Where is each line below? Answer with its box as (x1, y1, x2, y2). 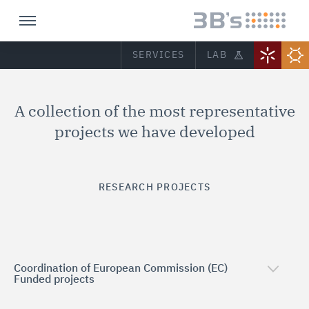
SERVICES (132, 50, 185, 60)
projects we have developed (54, 126, 255, 141)
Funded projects (14, 275, 94, 286)
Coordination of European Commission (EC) (14, 263, 228, 275)
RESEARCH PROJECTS (98, 183, 211, 192)
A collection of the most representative (14, 105, 295, 120)
